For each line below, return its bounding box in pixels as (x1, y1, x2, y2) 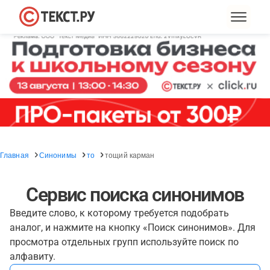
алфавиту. (10, 251, 55, 262)
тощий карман (105, 149, 155, 160)
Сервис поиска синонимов (26, 183, 244, 206)
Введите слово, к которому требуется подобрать (10, 207, 229, 219)
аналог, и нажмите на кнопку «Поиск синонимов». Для (10, 222, 256, 233)
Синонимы (39, 149, 77, 160)
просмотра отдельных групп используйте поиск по (10, 236, 239, 248)
